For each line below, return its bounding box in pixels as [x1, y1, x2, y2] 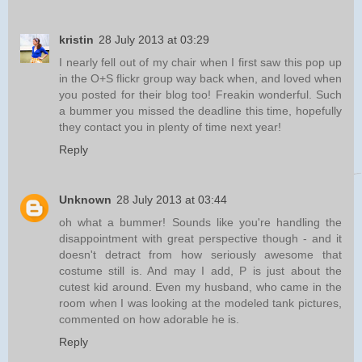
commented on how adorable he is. [59, 312, 239, 326]
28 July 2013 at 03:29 [99, 32, 209, 46]
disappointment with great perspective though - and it [59, 231, 342, 245]
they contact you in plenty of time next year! [59, 120, 281, 133]
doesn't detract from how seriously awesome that [59, 247, 342, 261]
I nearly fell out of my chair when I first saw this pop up [59, 55, 342, 69]
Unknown [59, 192, 112, 206]
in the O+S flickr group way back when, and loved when [59, 71, 342, 85]
